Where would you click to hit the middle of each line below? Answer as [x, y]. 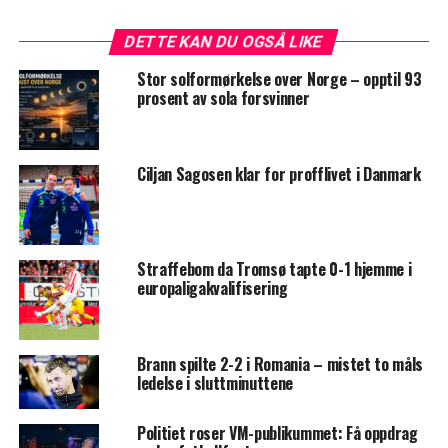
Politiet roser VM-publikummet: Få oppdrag [277, 432]
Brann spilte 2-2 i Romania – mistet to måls [280, 364]
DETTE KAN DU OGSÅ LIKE [224, 42]
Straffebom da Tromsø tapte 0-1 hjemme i [274, 269]
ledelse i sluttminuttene [215, 383]
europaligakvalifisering [212, 288]
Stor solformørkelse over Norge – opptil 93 [279, 79]
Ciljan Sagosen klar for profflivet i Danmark [278, 174]
